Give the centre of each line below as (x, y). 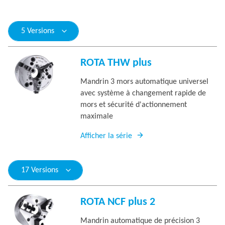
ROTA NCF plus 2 (118, 202)
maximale (97, 117)
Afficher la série (106, 136)
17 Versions (40, 170)
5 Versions (38, 31)
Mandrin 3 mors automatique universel (144, 82)
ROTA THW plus (116, 63)
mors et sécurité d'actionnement (134, 105)
